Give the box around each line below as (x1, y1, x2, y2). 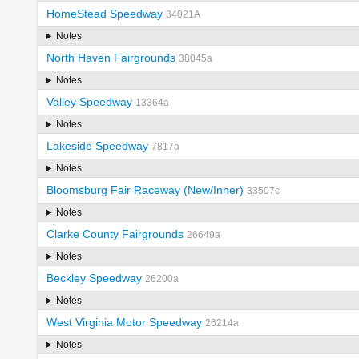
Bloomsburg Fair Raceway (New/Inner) (46, 184, 244, 197)
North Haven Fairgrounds (46, 51, 175, 65)
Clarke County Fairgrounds (46, 228, 184, 241)
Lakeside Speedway (46, 139, 148, 153)
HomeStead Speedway (46, 7, 163, 21)
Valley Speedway (46, 95, 132, 109)
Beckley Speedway (46, 272, 142, 285)
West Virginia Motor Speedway (46, 316, 202, 329)
